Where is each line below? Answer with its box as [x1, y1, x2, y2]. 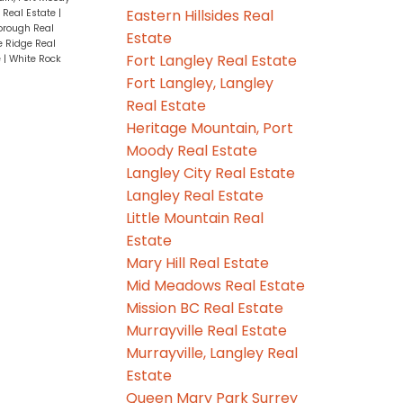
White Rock [8, 51, 61, 66]
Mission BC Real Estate [126, 297, 284, 318]
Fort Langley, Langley [126, 72, 274, 94]
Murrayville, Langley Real [126, 342, 299, 363]
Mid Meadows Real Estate [126, 274, 306, 296]
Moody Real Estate [126, 139, 258, 161]
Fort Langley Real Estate [126, 49, 298, 71]
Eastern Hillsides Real [126, 4, 274, 26]
